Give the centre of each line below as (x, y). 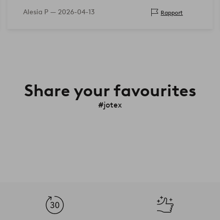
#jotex (110, 105)
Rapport (172, 12)
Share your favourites (110, 91)
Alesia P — (40, 12)
